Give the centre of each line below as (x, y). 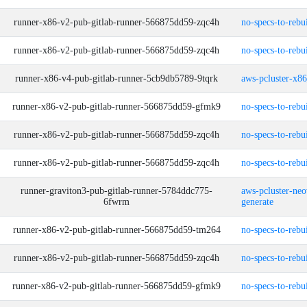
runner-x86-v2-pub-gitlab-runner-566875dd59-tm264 (116, 230)
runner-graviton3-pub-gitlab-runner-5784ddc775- (116, 191)
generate (257, 202)
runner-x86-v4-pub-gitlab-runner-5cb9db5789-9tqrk (116, 78)
